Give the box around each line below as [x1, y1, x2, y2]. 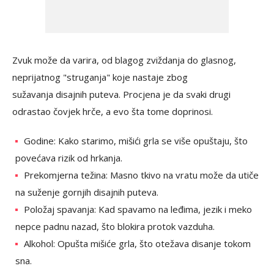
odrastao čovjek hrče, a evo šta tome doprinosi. [12, 105, 213, 117]
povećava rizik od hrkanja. [15, 151, 122, 164]
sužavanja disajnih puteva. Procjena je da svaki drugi [12, 87, 231, 100]
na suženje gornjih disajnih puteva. [15, 185, 158, 198]
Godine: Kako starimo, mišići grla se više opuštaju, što [24, 134, 248, 147]
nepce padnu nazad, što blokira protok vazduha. [15, 220, 215, 232]
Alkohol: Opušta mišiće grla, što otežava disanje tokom [24, 237, 251, 250]
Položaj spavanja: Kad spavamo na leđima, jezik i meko [24, 202, 252, 215]
